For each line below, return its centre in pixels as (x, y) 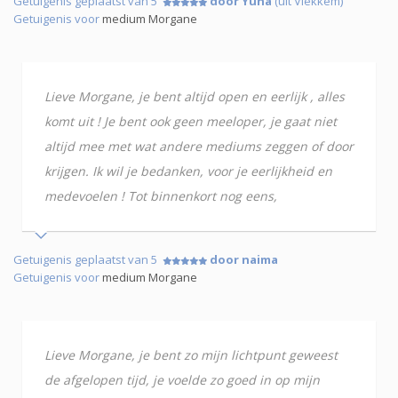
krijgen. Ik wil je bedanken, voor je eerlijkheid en (188, 171)
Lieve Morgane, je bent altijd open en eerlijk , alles (195, 97)
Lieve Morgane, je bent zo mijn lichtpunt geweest (191, 355)
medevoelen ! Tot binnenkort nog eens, (161, 196)
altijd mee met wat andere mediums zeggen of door (199, 147)
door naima (244, 260)
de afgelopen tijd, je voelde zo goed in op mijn (182, 380)
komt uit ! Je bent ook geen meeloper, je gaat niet (191, 122)
